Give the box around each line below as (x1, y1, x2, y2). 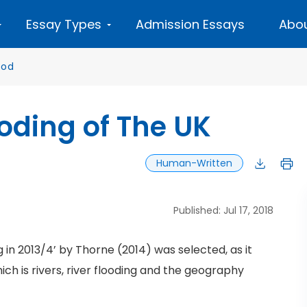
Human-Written (156, 156, 232, 170)
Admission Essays (136, 16, 245, 33)
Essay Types (26, 16, 101, 33)
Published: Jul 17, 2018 (173, 204, 273, 217)
